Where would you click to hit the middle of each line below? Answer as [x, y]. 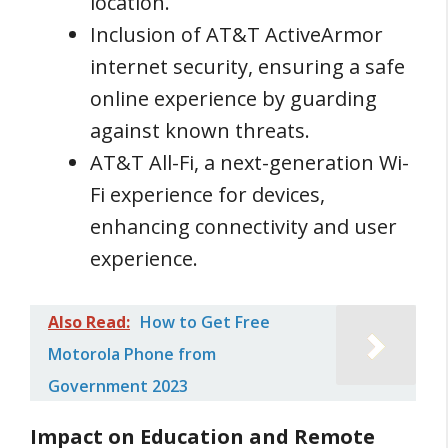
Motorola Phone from [132, 353]
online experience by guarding [233, 98]
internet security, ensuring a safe [247, 66]
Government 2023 [118, 385]
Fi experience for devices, [207, 194]
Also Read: [89, 321]
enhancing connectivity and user [243, 226]
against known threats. [200, 130]
